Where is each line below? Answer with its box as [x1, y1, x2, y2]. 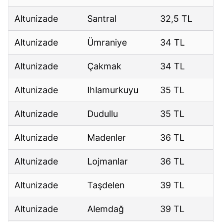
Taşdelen [87, 180, 125, 191]
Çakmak [87, 61, 122, 72]
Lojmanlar [87, 156, 128, 167]
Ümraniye [87, 37, 127, 48]
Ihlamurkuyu [87, 85, 139, 96]
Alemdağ [87, 204, 124, 215]
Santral [87, 13, 117, 24]
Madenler [87, 132, 126, 143]
